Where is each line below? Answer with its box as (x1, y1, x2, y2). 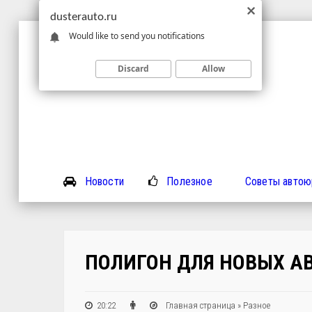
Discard (118, 62, 149, 75)
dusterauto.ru (50, 11, 117, 23)
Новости (84, 175, 124, 188)
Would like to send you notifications (69, 29, 205, 42)
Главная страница (166, 300, 236, 311)
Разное (243, 300, 271, 311)
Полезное (166, 175, 212, 188)
